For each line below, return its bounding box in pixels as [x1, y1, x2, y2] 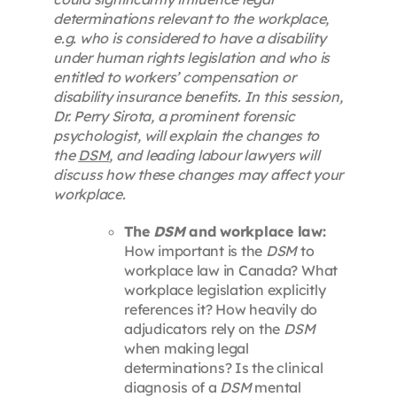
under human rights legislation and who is [52, 49, 331, 67]
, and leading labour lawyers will [109, 146, 320, 165]
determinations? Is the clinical [123, 359, 323, 378]
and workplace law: [184, 222, 326, 241]
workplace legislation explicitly [123, 281, 326, 300]
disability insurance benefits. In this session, [52, 88, 343, 106]
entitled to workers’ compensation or [52, 68, 296, 87]
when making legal [123, 339, 249, 358]
